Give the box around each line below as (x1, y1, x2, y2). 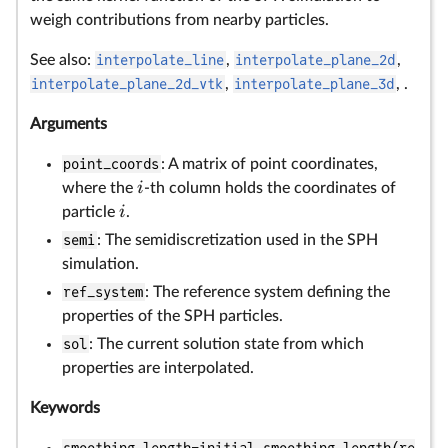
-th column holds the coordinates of (144, 180, 396, 196)
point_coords (63, 156, 160, 172)
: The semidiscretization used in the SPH (96, 232, 378, 248)
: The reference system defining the (144, 284, 390, 300)
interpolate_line (96, 52, 225, 68)
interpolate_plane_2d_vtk (31, 76, 224, 92)
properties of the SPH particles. (62, 308, 283, 324)
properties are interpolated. (62, 360, 254, 376)
